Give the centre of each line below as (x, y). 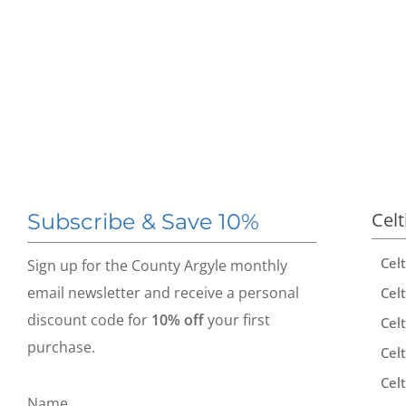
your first (237, 319)
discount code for (89, 319)
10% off (178, 319)
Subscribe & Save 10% (143, 221)
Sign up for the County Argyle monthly (157, 265)
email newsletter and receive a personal (163, 292)
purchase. (61, 347)
